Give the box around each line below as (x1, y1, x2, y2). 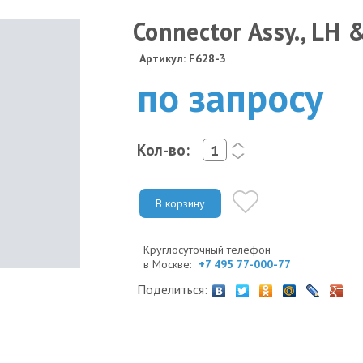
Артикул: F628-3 (139, 51, 226, 66)
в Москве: (143, 256, 194, 271)
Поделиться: (137, 280, 207, 297)
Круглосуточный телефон (143, 241, 271, 257)
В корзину (156, 195, 205, 211)
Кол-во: (137, 139, 190, 160)
